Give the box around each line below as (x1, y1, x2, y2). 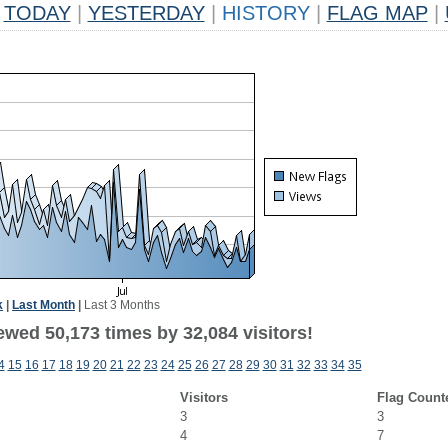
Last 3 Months (84, 298, 160, 312)
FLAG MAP (326, 2, 428, 24)
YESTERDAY (87, 2, 205, 24)
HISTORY (215, 2, 316, 24)
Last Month (12, 298, 75, 312)
